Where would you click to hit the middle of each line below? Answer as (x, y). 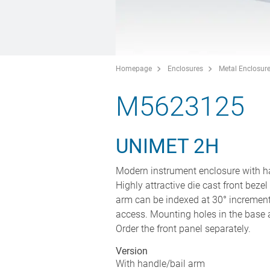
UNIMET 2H (168, 146)
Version (132, 251)
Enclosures (185, 68)
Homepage (134, 68)
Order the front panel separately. (183, 228)
